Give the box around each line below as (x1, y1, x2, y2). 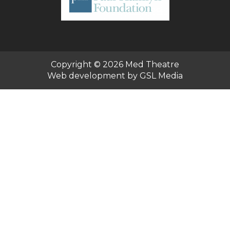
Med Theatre (125, 60, 179, 70)
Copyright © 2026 (51, 60, 123, 70)
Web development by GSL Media (47, 71, 183, 81)
